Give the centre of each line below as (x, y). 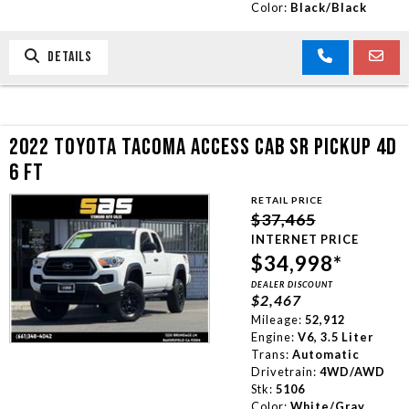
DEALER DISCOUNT (292, 284)
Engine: (273, 336)
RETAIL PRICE (287, 199)
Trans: (270, 354)
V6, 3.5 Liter (335, 336)
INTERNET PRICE (304, 239)
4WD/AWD (352, 371)
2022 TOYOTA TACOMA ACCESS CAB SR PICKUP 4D (203, 147)
